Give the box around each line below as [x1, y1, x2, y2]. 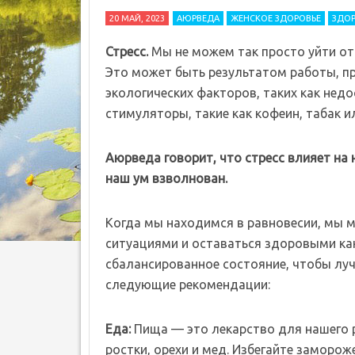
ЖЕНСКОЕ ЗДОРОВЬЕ [231, 13, 321, 24]
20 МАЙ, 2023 [109, 13, 165, 24]
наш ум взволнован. [105, 171, 227, 186]
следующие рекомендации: [105, 277, 270, 292]
